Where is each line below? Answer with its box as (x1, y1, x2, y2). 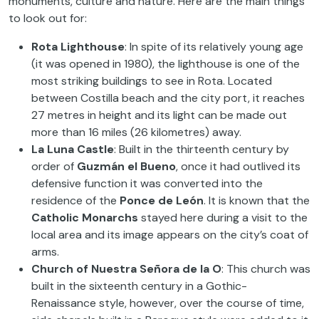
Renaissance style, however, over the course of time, (31, 295, 304, 310)
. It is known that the (204, 192, 310, 208)
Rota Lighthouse (31, 38, 125, 54)
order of (31, 158, 77, 174)
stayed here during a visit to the (138, 209, 308, 225)
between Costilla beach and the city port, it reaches (31, 90, 305, 105)
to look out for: (9, 10, 87, 26)
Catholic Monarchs (31, 209, 138, 225)
